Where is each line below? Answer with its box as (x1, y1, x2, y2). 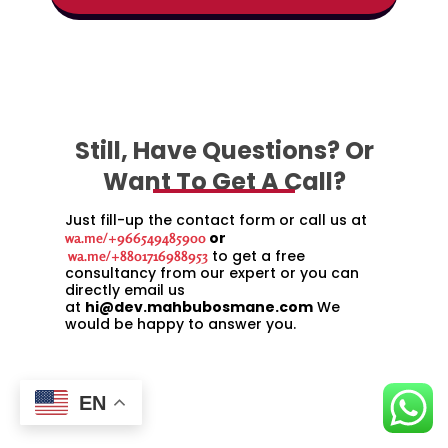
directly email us (65, 280, 185, 301)
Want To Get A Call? (102, 165, 346, 199)
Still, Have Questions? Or (74, 134, 374, 168)
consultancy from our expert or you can (65, 263, 359, 284)
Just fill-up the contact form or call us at (65, 210, 367, 231)
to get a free (208, 246, 305, 267)
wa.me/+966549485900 (65, 229, 206, 247)
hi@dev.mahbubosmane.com (85, 297, 313, 318)
